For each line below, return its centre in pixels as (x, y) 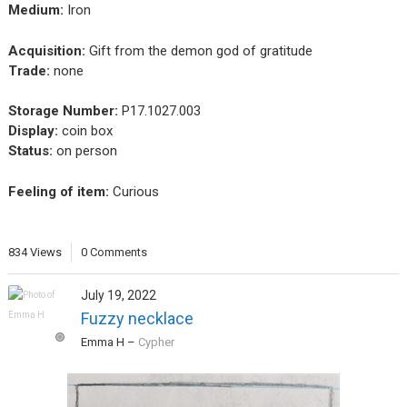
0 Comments (114, 252)
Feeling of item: (58, 191)
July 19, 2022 (118, 295)
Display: (33, 131)
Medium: (35, 10)
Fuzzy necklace (137, 318)
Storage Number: (63, 111)
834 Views (35, 252)
